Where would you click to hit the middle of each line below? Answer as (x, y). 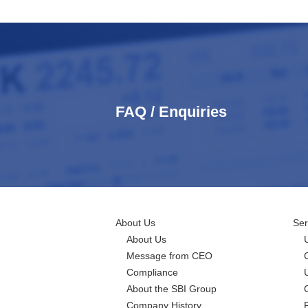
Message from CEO (169, 255)
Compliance (152, 272)
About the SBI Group (172, 288)
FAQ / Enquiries (171, 111)
